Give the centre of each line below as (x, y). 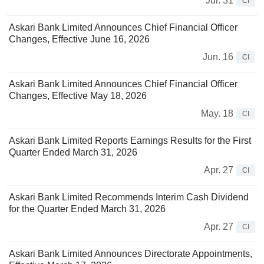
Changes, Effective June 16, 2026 (79, 39)
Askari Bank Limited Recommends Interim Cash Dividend (129, 197)
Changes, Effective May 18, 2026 (78, 95)
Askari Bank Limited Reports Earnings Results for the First (130, 140)
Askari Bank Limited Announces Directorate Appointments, (131, 253)
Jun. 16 (218, 57)
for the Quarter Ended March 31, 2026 (87, 209)
